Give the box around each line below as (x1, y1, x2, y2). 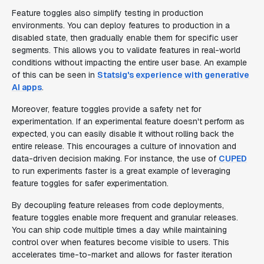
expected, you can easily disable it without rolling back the (12, 128, 234, 139)
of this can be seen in (12, 70, 97, 80)
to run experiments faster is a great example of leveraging (12, 166, 230, 176)
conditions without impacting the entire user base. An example (12, 57, 247, 68)
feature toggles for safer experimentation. (12, 178, 169, 189)
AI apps (12, 82, 42, 93)
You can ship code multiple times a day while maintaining (12, 225, 227, 235)
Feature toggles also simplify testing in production (12, 8, 203, 18)
